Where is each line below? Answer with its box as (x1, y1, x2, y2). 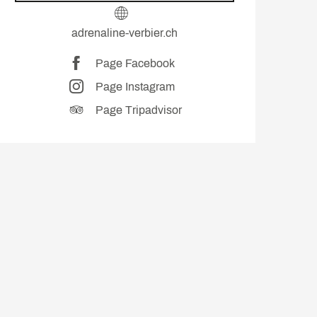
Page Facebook (95, 57, 175, 69)
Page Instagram (95, 80, 175, 93)
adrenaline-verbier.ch (71, 27, 178, 40)
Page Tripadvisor (95, 103, 182, 116)
